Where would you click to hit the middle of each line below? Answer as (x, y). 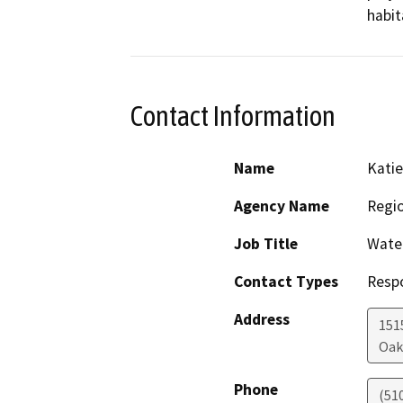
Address (262, 320)
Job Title (266, 244)
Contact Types (286, 282)
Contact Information (233, 116)
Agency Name (282, 206)
